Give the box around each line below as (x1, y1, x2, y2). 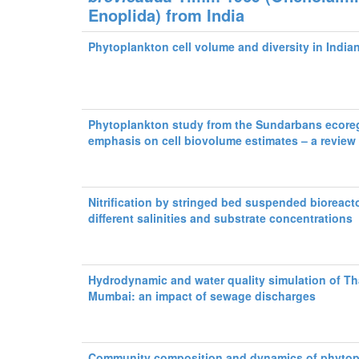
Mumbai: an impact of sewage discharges (88, 288, 317, 304)
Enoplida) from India (88, 3, 245, 26)
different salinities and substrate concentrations (88, 210, 353, 226)
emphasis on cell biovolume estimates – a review (88, 132, 357, 148)
